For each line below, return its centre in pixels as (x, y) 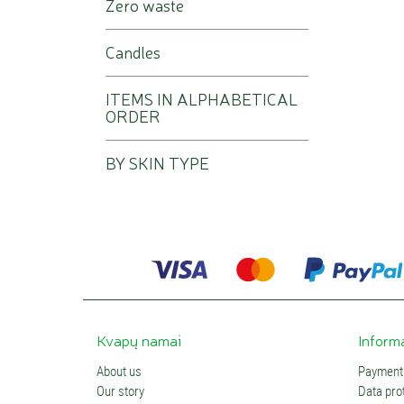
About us (119, 372)
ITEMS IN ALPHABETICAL (202, 99)
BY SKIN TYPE (157, 163)
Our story (120, 392)
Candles (133, 52)
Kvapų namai (139, 340)
